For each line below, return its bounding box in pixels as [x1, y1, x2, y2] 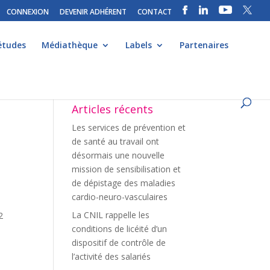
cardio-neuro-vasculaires [72, 191, 168, 202]
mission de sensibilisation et [72, 163, 181, 175]
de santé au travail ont [72, 136, 160, 147]
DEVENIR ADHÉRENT [60, 7, 127, 17]
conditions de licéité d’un [72, 223, 168, 234]
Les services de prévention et [72, 122, 186, 133]
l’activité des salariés [72, 251, 151, 262]
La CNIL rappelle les [72, 209, 150, 221]
